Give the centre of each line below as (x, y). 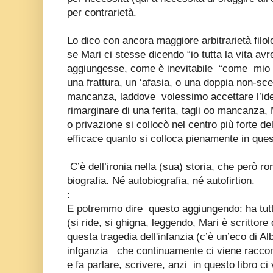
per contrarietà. (102, 12)
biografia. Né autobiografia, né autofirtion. (161, 180)
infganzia (89, 250)
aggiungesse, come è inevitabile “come (159, 68)
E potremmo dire (106, 208)
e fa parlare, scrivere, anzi (129, 264)
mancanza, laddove (111, 96)
